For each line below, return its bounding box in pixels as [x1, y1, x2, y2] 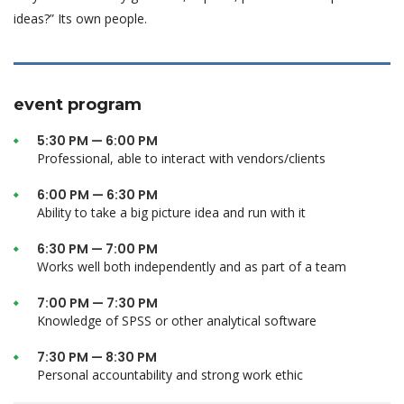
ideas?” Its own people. [14, 10, 147, 27]
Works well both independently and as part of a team [37, 258, 346, 275]
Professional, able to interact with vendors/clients [37, 150, 326, 167]
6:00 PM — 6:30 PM [37, 186, 158, 204]
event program [14, 95, 142, 115]
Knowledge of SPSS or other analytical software [37, 312, 317, 329]
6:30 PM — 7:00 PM [37, 240, 158, 258]
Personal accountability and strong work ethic [37, 366, 303, 383]
